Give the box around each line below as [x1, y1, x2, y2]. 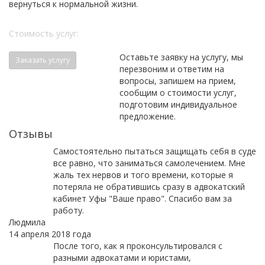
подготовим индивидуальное [119, 99, 237, 111]
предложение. [119, 111, 176, 122]
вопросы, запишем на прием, [119, 75, 236, 87]
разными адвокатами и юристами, [53, 252, 191, 264]
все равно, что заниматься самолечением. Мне [53, 157, 245, 169]
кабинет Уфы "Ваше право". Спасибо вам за [53, 193, 232, 205]
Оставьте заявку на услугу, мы [119, 51, 243, 63]
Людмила [9, 216, 46, 228]
